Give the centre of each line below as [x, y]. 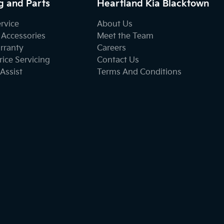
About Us [115, 24]
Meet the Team [125, 36]
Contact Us [118, 60]
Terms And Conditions [139, 72]
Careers [112, 48]
